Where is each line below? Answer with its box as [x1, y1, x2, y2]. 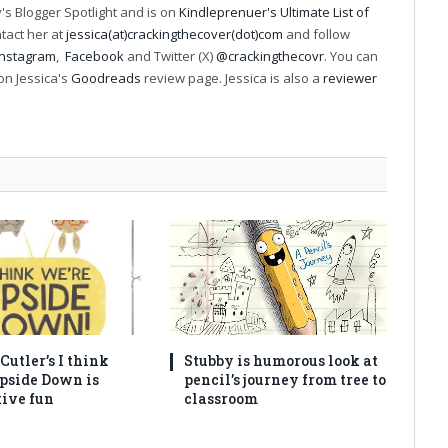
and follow [283, 24, 350, 43]
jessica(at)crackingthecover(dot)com [66, 24, 283, 43]
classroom [184, 389, 259, 409]
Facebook [65, 46, 124, 65]
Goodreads [71, 68, 141, 87]
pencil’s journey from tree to [184, 370, 387, 390]
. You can [324, 46, 378, 65]
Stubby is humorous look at [184, 351, 379, 371]
